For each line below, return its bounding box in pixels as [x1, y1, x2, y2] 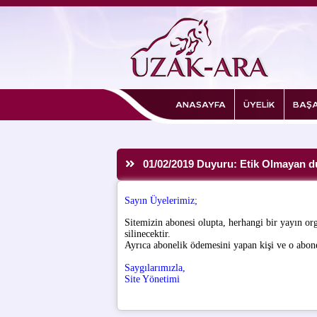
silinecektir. [125, 229, 171, 239]
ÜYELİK [243, 98, 275, 110]
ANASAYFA [175, 98, 226, 110]
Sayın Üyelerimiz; [125, 195, 197, 206]
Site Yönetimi [125, 274, 180, 284]
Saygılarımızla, [125, 263, 185, 273]
